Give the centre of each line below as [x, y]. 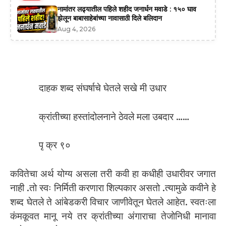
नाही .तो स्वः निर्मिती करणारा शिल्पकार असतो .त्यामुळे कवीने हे [113, 188]
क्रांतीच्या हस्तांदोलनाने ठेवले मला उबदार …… [114, 117]
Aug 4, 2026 [76, 29]
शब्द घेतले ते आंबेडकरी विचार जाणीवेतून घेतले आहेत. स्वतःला [113, 202]
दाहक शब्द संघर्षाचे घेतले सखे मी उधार [103, 88]
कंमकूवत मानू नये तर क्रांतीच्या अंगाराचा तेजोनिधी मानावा [113, 216]
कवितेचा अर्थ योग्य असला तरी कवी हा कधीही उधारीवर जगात [113, 174]
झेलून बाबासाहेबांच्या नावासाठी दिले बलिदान [110, 18]
